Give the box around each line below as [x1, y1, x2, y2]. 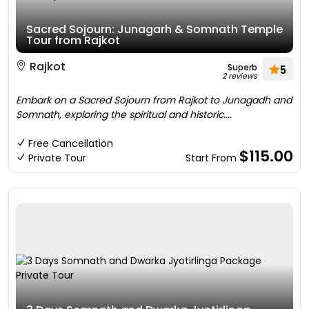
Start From [186, 151, 239, 165]
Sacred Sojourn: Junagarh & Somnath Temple [26, 21, 283, 37]
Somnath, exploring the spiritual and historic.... [16, 108, 232, 121]
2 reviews [222, 70, 257, 81]
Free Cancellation [28, 137, 113, 150]
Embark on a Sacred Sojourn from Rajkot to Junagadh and [16, 93, 292, 107]
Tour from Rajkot [26, 32, 120, 48]
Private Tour [28, 151, 86, 165]
